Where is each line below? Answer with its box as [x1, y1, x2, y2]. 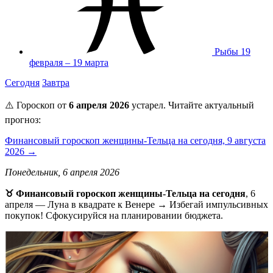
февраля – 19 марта [29, 57, 108, 68]
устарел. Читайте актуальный [129, 99, 254, 110]
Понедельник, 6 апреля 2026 [5, 166, 119, 177]
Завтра [42, 77, 69, 88]
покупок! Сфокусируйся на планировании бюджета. [5, 210, 223, 221]
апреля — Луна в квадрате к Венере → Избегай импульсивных [5, 199, 268, 210]
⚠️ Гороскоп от [5, 99, 69, 110]
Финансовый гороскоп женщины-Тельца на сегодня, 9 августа [5, 135, 266, 146]
